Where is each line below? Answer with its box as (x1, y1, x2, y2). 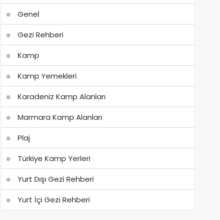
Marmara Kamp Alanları (17, 112, 102, 122)
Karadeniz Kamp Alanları (17, 91, 106, 102)
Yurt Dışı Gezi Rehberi (17, 174, 94, 184)
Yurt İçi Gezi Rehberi (17, 194, 90, 205)
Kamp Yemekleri (17, 71, 77, 81)
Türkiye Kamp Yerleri (17, 153, 90, 164)
